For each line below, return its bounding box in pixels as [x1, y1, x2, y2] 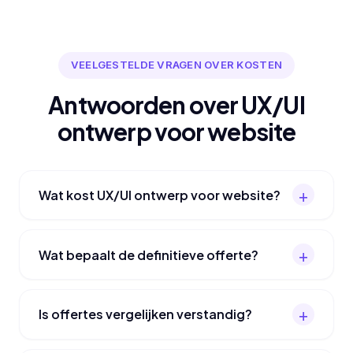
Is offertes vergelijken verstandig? [39, 306, 252, 323]
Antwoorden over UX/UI [48, 89, 305, 120]
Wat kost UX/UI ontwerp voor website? [39, 186, 281, 203]
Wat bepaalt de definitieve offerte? [39, 246, 258, 263]
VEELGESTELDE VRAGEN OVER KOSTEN [70, 58, 283, 72]
